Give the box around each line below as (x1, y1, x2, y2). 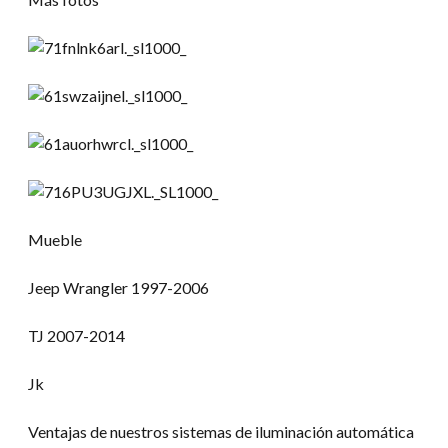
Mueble (28, 229, 82, 249)
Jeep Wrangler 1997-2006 (28, 277, 209, 297)
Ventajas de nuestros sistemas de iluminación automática (28, 421, 414, 441)
